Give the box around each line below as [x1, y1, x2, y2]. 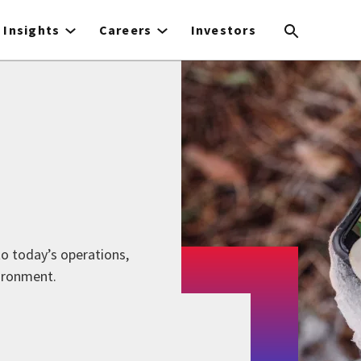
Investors [190, 22, 257, 38]
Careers [98, 22, 152, 38]
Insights [3, 22, 60, 38]
